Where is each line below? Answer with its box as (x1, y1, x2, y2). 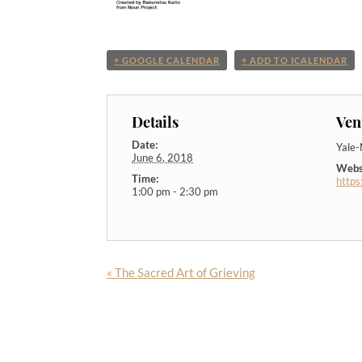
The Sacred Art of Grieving (112, 265, 255, 280)
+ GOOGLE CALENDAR (114, 55, 220, 66)
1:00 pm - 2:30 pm (132, 185, 219, 199)
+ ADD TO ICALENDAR (242, 55, 347, 66)
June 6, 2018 (132, 151, 194, 165)
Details (132, 112, 179, 133)
